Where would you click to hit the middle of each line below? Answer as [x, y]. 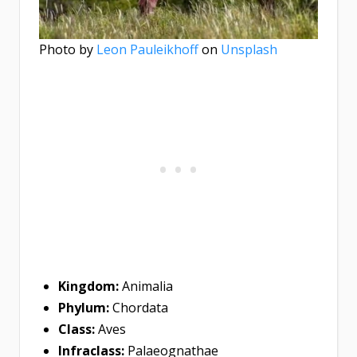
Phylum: [84, 308]
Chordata [139, 308]
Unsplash [249, 50]
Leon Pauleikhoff [147, 50]
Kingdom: [88, 286]
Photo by [68, 50]
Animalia [146, 286]
